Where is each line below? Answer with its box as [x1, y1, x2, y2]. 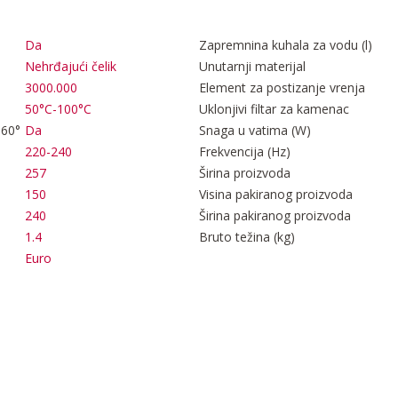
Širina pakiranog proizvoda [199, 207, 351, 225]
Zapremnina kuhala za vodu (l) [199, 36, 372, 54]
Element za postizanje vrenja [199, 79, 365, 97]
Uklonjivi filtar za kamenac [199, 100, 349, 118]
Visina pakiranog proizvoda [199, 186, 353, 203]
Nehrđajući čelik [25, 58, 117, 76]
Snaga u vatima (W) [199, 122, 311, 139]
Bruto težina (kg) [199, 228, 295, 246]
